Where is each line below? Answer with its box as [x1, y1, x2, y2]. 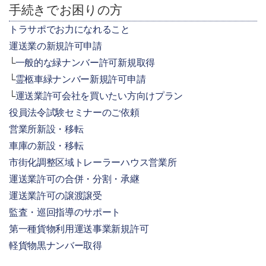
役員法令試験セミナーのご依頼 [9, 107, 140, 118]
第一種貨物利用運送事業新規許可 [9, 224, 149, 235]
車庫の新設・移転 [9, 141, 84, 151]
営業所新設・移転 [9, 124, 84, 135]
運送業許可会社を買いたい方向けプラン [15, 91, 183, 102]
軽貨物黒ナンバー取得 [9, 240, 102, 251]
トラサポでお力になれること [9, 24, 130, 35]
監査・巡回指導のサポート [9, 207, 121, 218]
